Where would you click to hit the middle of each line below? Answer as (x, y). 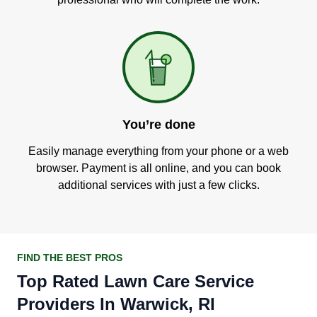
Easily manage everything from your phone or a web (158, 151)
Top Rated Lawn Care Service (136, 281)
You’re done (158, 125)
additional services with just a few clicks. (158, 185)
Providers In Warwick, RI (116, 304)
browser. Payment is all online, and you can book (158, 168)
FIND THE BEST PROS (70, 258)
